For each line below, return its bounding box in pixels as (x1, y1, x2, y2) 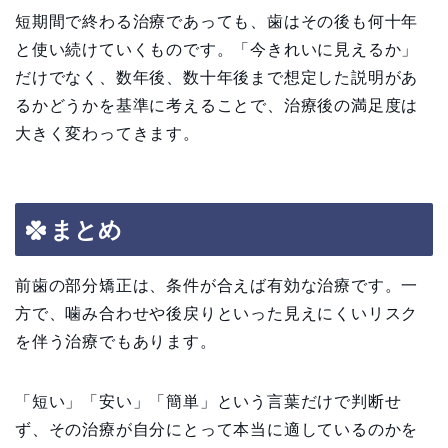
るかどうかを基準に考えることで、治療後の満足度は (15, 97, 419, 115)
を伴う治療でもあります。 (15, 332, 217, 350)
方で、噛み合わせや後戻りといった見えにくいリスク (15, 304, 419, 322)
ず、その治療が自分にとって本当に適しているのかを (15, 420, 419, 438)
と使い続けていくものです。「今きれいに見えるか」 (15, 41, 419, 59)
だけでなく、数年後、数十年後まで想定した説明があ (15, 69, 419, 87)
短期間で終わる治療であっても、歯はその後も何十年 (15, 13, 419, 31)
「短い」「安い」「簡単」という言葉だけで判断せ (15, 392, 402, 410)
